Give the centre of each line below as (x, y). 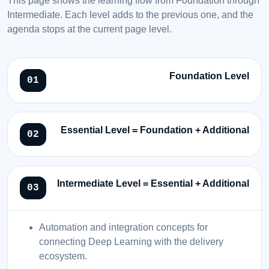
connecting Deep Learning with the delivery (131, 241)
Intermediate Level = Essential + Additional (153, 184)
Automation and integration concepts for (123, 227)
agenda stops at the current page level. (89, 29)
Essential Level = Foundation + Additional (155, 130)
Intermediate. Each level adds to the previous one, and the (130, 14)
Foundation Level (209, 76)
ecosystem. (63, 256)
